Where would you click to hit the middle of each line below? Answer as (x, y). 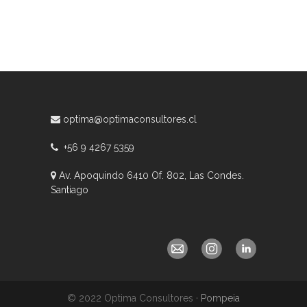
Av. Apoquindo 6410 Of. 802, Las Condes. (150, 175)
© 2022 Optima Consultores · (134, 298)
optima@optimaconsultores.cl (130, 119)
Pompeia (220, 298)
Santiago (70, 190)
